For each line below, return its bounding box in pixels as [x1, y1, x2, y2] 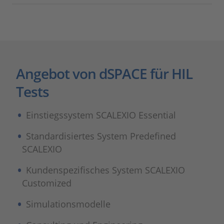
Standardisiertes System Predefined [26, 129, 176, 142]
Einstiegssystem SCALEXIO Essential [26, 108, 176, 121]
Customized [22, 176, 71, 189]
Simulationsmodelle [26, 197, 111, 210]
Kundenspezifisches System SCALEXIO [26, 163, 185, 176]
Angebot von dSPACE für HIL [16, 63, 192, 83]
